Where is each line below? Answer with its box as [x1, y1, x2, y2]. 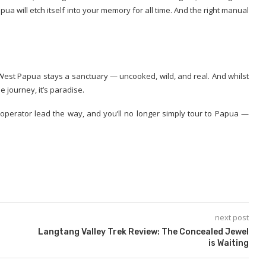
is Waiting [208, 238, 249, 248]
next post [214, 212, 249, 223]
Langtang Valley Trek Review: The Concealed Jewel [37, 227, 249, 237]
